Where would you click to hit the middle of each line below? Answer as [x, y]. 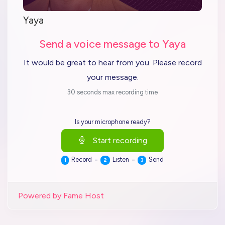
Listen [121, 159]
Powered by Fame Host [61, 196]
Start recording [120, 140]
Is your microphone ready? [113, 122]
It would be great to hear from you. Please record [113, 63]
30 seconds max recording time [113, 92]
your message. [113, 77]
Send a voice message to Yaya [113, 44]
